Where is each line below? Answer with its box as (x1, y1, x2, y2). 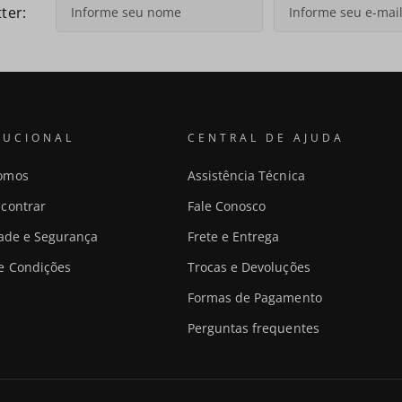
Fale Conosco (188, 197, 267, 215)
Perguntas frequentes (188, 319, 319, 337)
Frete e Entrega (188, 228, 280, 246)
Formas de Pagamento (188, 289, 322, 307)
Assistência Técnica (188, 167, 305, 185)
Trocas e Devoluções (188, 258, 310, 276)
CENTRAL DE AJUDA (188, 130, 345, 146)
